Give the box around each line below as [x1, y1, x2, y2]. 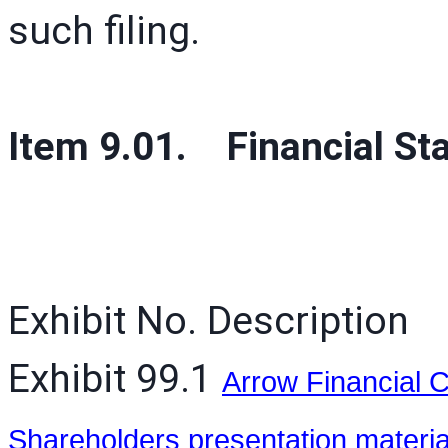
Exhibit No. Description [8, 297, 409, 344]
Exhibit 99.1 [8, 355, 222, 402]
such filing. [8, 7, 200, 54]
